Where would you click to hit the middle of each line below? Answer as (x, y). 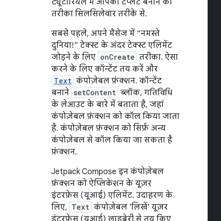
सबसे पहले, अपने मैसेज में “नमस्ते (106, 34)
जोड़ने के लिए (74, 57)
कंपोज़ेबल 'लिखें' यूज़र (130, 207)
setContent (95, 92)
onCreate (117, 57)
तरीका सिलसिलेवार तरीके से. (99, 14)
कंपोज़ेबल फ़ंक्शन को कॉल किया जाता (115, 116)
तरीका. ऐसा (158, 57)
